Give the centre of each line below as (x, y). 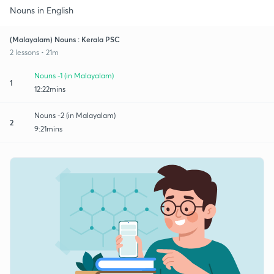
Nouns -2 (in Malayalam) (75, 115)
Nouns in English (42, 10)
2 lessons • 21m (34, 52)
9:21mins (48, 128)
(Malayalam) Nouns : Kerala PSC (65, 39)
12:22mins (50, 89)
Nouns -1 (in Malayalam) (74, 75)
